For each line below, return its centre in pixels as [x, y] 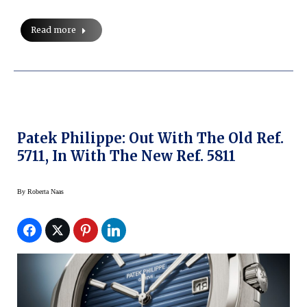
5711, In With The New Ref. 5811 [126, 156]
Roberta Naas [46, 191]
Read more [53, 29]
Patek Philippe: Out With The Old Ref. [150, 138]
